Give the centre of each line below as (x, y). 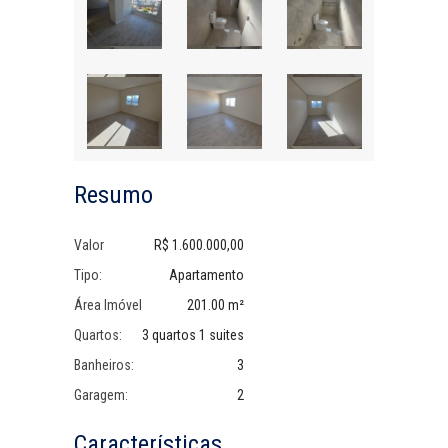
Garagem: (101, 395)
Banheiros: (104, 365)
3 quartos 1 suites (193, 335)
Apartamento (206, 275)
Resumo (113, 195)
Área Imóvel (108, 305)
